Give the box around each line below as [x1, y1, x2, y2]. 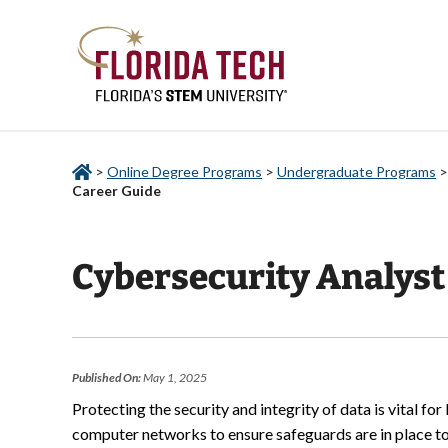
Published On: [72, 370, 141, 386]
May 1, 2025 [141, 370, 207, 386]
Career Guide [72, 182, 161, 200]
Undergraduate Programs [277, 163, 436, 181]
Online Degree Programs [107, 163, 262, 181]
